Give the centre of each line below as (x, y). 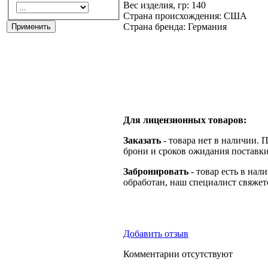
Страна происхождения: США (185, 16)
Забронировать (156, 171)
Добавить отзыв (156, 233)
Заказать (142, 140)
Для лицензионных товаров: (185, 120)
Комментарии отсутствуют (178, 254)
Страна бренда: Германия (175, 26)
